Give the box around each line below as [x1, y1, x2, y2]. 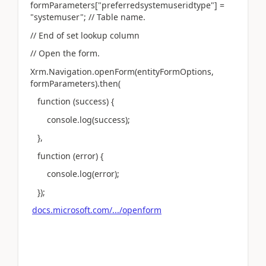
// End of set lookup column [30, 29, 140, 41]
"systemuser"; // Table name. [30, 11, 145, 23]
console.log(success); [30, 113, 130, 125]
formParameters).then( [30, 77, 121, 89]
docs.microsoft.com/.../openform [32, 204, 161, 216]
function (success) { [30, 96, 114, 107]
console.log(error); [30, 168, 119, 179]
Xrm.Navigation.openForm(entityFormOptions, [30, 65, 214, 77]
